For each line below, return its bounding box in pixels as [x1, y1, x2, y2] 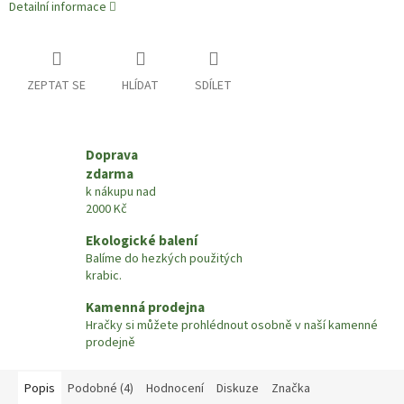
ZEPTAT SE [27, 77, 86, 96]
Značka [271, 380, 310, 399]
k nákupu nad [86, 183, 156, 202]
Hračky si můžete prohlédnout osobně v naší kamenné [86, 317, 378, 335]
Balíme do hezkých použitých [86, 250, 243, 269]
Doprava [86, 145, 138, 166]
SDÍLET [195, 77, 232, 96]
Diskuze [216, 380, 259, 399]
